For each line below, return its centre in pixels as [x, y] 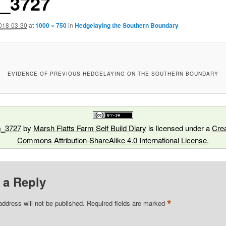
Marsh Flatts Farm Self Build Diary [90, 128]
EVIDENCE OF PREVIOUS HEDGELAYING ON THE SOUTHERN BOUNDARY [113, 73]
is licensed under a [179, 128]
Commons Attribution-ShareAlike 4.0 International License [112, 140]
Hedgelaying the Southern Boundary [126, 25]
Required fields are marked [127, 203]
